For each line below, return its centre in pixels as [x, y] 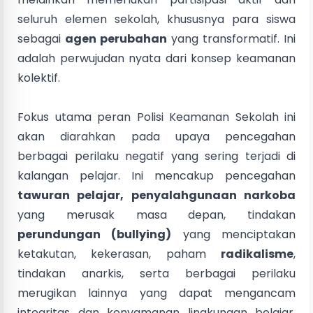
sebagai [41, 38]
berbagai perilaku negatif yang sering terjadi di [156, 156]
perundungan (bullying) [95, 234]
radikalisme [257, 254]
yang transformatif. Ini [231, 38]
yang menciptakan [234, 234]
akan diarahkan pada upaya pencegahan [156, 136]
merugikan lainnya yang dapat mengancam [156, 293]
